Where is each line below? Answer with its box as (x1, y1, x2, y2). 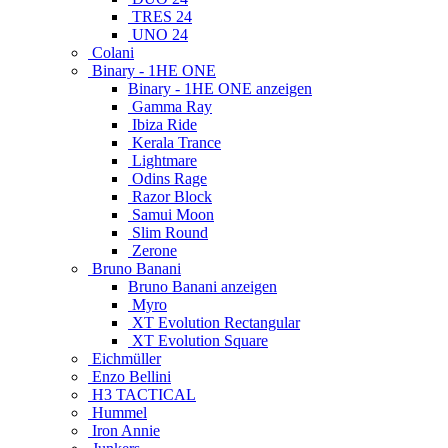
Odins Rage (128, 169, 207, 187)
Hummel (88, 403, 147, 421)
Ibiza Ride (128, 115, 197, 133)
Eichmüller (88, 349, 161, 367)
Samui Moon (128, 205, 214, 223)
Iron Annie (88, 421, 160, 439)
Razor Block (128, 187, 212, 205)
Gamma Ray (128, 97, 212, 115)
